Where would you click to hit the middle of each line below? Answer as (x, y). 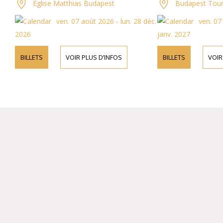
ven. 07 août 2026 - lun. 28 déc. (97, 21)
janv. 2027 (165, 34)
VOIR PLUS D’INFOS (85, 57)
